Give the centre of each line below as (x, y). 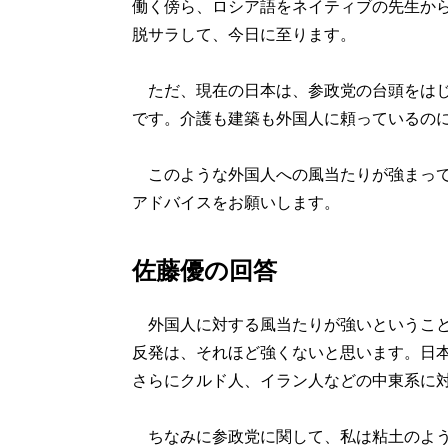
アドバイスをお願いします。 (235, 202)
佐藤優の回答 (204, 270)
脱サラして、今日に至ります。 (243, 34)
